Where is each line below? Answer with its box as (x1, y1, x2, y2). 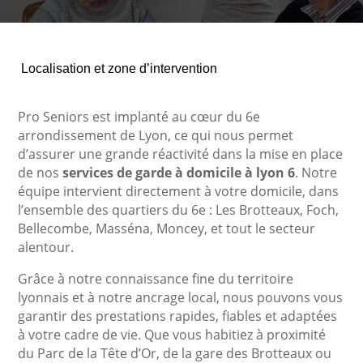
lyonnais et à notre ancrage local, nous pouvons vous (18, 288, 344, 307)
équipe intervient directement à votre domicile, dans (18, 182, 340, 201)
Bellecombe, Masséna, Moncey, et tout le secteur (18, 220, 316, 238)
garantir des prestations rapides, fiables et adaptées (18, 307, 338, 326)
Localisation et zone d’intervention (18, 62, 218, 76)
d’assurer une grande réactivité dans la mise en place (18, 145, 344, 164)
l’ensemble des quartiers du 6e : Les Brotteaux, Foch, (18, 201, 340, 220)
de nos (18, 164, 63, 182)
